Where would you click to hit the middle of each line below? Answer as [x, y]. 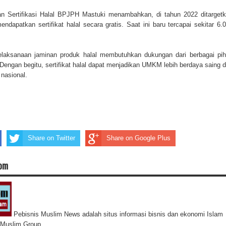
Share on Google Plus [138, 138]
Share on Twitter [51, 138]
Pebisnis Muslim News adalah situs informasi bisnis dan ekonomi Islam [117, 214]
